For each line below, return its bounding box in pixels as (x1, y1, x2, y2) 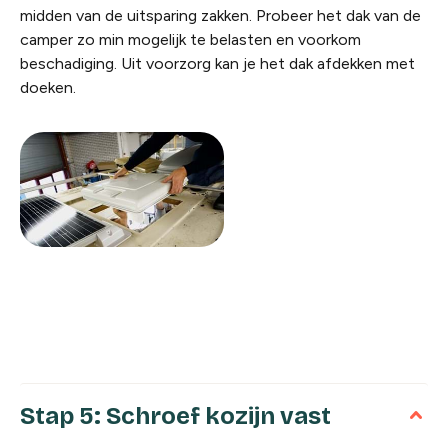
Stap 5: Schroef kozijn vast (20, 401, 331, 430)
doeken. (20, 78, 76, 97)
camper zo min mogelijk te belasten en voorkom (20, 30, 361, 49)
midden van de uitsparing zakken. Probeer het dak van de (20, 6, 421, 25)
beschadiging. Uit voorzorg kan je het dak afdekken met (20, 54, 415, 73)
